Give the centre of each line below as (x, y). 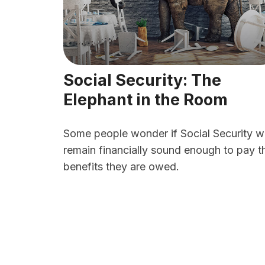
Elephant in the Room (146, 99)
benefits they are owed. (121, 166)
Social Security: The (142, 80)
